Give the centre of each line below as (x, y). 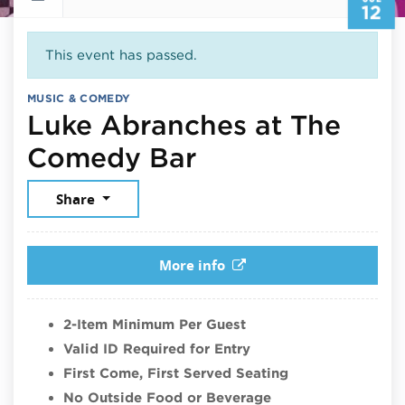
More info (193, 265)
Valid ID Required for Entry (157, 348)
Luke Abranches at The (184, 124)
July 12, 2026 (284, 156)
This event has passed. (121, 55)
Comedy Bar (112, 157)
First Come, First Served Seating (176, 373)
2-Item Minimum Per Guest (155, 324)
